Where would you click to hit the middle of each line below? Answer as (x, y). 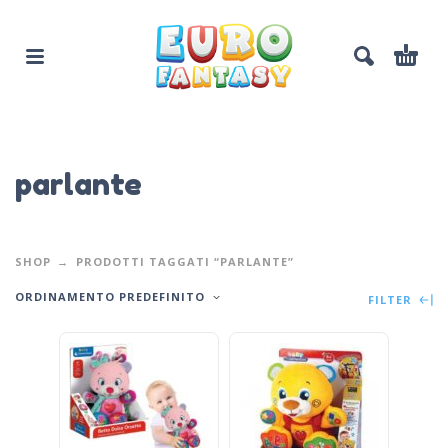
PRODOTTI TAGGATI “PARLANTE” (185, 261)
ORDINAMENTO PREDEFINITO (110, 296)
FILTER (392, 299)
